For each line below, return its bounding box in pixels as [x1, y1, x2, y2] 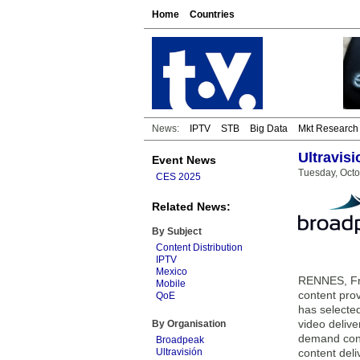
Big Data [250, 123, 288, 134]
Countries [190, 9, 235, 20]
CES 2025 [156, 171, 201, 182]
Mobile [156, 278, 186, 289]
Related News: [152, 200, 231, 213]
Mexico [156, 266, 187, 277]
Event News [152, 153, 216, 166]
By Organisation [152, 318, 226, 329]
